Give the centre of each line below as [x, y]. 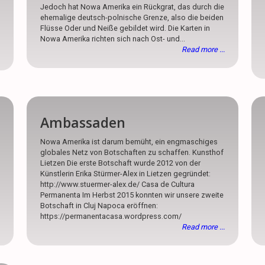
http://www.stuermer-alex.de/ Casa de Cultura [118, 184]
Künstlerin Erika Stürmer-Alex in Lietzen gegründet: [126, 173]
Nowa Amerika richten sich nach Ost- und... [113, 39]
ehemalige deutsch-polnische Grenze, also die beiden [132, 18]
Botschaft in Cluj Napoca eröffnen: [99, 205]
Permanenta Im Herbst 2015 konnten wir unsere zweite [132, 195]
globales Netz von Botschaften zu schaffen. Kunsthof [132, 152]
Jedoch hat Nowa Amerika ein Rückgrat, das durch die [132, 7]
